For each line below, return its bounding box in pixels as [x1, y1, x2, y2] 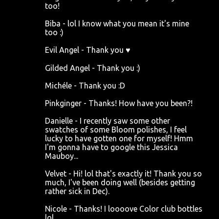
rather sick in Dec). [45, 187, 109, 196]
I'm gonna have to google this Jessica [45, 143, 178, 152]
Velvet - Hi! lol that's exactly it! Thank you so [45, 169, 202, 178]
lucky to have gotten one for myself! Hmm [45, 134, 193, 143]
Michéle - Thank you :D [45, 81, 125, 90]
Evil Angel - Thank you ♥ [45, 45, 131, 54]
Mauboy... [45, 152, 78, 160]
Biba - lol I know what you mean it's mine [45, 19, 189, 28]
